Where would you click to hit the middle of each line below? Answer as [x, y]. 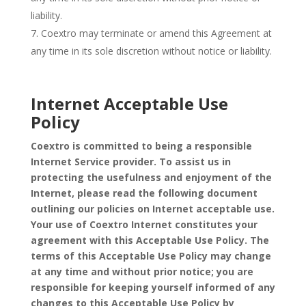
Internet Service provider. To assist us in [130, 162]
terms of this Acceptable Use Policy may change [151, 256]
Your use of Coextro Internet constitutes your [144, 224]
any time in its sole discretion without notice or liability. [151, 51]
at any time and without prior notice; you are [142, 272]
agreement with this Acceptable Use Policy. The [150, 240]
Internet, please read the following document [144, 193]
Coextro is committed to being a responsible [141, 146]
